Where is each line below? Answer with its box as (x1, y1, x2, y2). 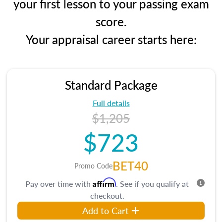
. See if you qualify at (116, 178, 189, 189)
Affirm (93, 177, 116, 187)
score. (95, 13, 127, 30)
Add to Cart (82, 204, 129, 217)
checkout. (90, 190, 124, 201)
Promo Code (74, 161, 112, 170)
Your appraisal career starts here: (25, 31, 197, 48)
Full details (92, 97, 130, 109)
